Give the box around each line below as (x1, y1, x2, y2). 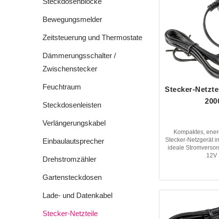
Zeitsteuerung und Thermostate (43, 33, 142, 42)
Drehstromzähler (43, 154, 96, 163)
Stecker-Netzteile (43, 209, 98, 218)
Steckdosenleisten (43, 100, 101, 109)
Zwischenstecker (43, 64, 97, 73)
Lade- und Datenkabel (43, 191, 112, 199)
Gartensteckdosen (43, 173, 102, 181)
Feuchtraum (43, 82, 81, 91)
